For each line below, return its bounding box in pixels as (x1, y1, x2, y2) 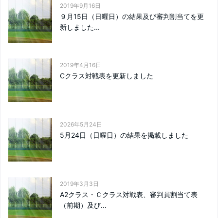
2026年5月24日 (60, 120, 102, 128)
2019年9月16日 (60, 1, 101, 9)
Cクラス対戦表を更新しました (60, 71, 153, 80)
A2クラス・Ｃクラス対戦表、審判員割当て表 (60, 190, 198, 199)
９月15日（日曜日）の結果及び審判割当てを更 (60, 12, 204, 20)
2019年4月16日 (60, 61, 101, 69)
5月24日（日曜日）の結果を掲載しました (60, 130, 188, 139)
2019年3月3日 (60, 180, 99, 187)
